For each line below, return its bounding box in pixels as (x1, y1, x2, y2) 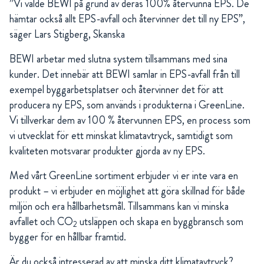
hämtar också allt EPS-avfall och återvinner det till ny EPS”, (9, 11, 245, 27)
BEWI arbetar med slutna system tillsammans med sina (9, 51, 227, 67)
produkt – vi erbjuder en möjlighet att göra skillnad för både (9, 183, 245, 199)
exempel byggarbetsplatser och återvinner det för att (9, 81, 223, 97)
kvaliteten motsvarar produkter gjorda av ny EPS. (9, 143, 205, 159)
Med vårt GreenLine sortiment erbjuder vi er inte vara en (9, 167, 238, 183)
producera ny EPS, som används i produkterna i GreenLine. (9, 97, 245, 113)
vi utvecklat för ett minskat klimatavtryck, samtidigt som (9, 127, 233, 143)
